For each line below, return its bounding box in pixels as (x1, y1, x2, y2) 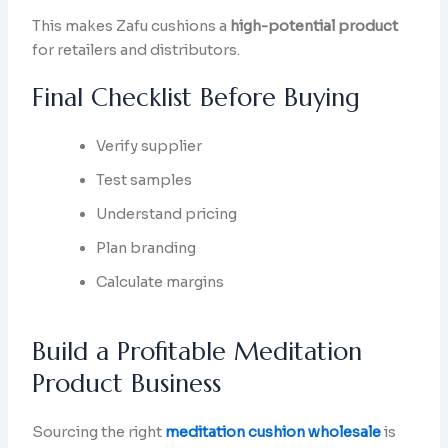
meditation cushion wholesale (165, 423, 382, 442)
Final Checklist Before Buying (32, 82, 361, 114)
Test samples (96, 171, 193, 190)
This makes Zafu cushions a (32, 17, 231, 36)
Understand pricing (96, 205, 238, 224)
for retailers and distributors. (32, 41, 241, 60)
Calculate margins (96, 273, 225, 292)
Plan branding (96, 239, 197, 258)
